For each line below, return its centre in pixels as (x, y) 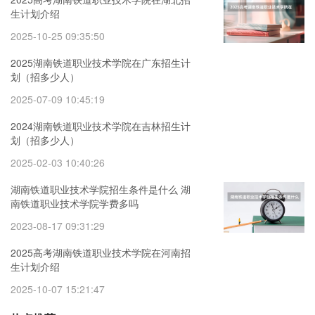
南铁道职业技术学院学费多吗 (75, 204)
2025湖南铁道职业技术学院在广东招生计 (101, 63)
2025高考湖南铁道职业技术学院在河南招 (101, 253)
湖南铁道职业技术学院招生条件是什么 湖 (101, 189)
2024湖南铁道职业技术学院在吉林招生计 (101, 126)
